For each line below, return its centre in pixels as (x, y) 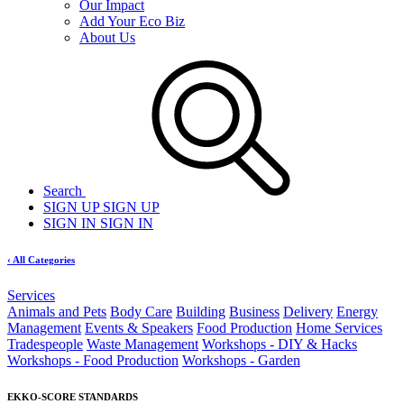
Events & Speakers (139, 327)
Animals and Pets (57, 311)
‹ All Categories (41, 259)
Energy (357, 311)
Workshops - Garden (241, 360)
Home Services (339, 327)
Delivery (308, 311)
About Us (107, 37)
